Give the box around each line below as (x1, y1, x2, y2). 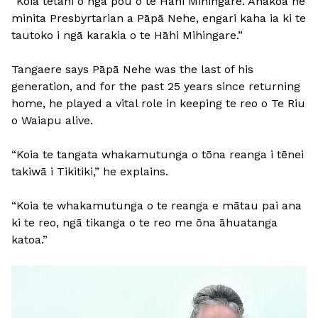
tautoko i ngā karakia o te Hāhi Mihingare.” (11, 28, 243, 42)
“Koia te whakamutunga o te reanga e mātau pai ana (11, 199, 302, 212)
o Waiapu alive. (11, 114, 93, 127)
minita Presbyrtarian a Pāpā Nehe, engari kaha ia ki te (11, 11, 306, 25)
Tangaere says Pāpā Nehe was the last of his (11, 62, 253, 76)
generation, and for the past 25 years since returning (11, 79, 300, 93)
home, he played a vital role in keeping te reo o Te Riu (11, 97, 305, 110)
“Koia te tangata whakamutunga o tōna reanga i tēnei (11, 148, 304, 161)
